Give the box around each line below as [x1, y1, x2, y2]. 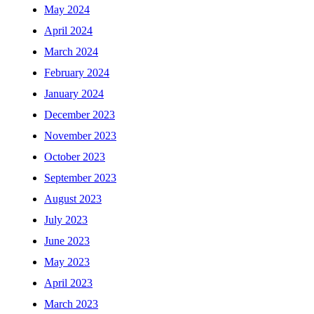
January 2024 [44, 88, 104, 100]
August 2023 [44, 193, 102, 205]
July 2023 [44, 214, 88, 226]
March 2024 [44, 46, 98, 58]
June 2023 [44, 235, 90, 247]
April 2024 [44, 25, 93, 37]
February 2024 [44, 67, 109, 79]
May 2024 [44, 4, 90, 16]
